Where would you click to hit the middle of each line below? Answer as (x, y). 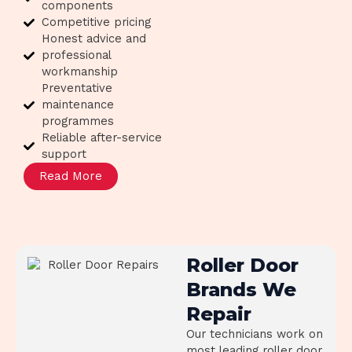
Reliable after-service (101, 137)
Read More (71, 176)
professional (76, 55)
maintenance (77, 104)
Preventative (77, 88)
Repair (218, 314)
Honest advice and (93, 38)
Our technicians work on (254, 334)
